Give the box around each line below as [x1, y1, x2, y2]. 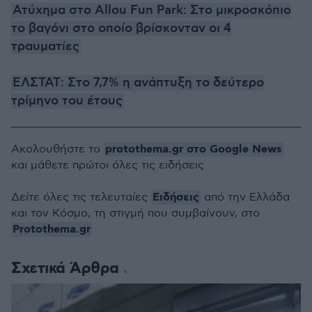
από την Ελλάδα [201, 191, 290, 204]
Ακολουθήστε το [11, 143, 104, 156]
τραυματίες [11, 39, 79, 54]
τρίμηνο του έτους [11, 93, 123, 109]
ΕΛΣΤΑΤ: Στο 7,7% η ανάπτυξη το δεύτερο [13, 75, 264, 91]
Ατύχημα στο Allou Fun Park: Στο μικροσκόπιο [13, 3, 291, 18]
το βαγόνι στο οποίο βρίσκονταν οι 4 [11, 21, 231, 36]
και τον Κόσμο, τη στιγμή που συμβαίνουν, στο [11, 207, 260, 220]
